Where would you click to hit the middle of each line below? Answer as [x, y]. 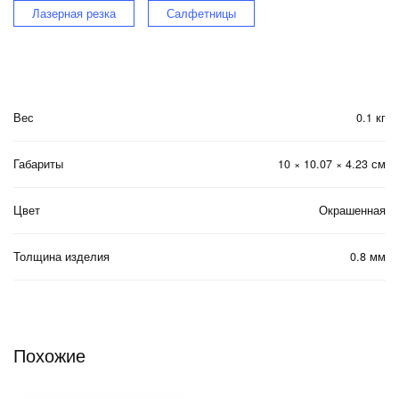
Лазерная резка [74, 14]
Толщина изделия [61, 257]
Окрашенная [352, 211]
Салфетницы [201, 14]
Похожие [49, 355]
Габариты [38, 164]
